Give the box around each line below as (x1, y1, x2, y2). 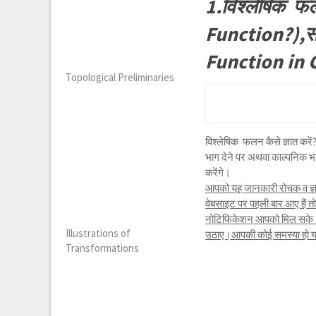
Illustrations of (66, 226, 131, 241)
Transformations (66, 241, 140, 255)
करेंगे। (205, 166, 231, 179)
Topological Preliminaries (66, 71, 175, 85)
